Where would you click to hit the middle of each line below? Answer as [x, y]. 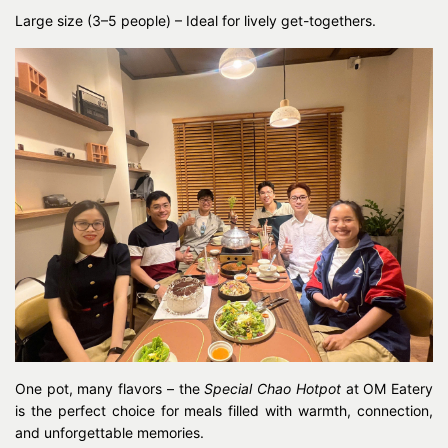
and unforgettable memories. [109, 432]
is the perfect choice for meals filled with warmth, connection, [224, 410]
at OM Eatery [387, 388]
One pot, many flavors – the [110, 388]
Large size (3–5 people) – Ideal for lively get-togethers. [195, 21]
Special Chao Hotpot [272, 388]
